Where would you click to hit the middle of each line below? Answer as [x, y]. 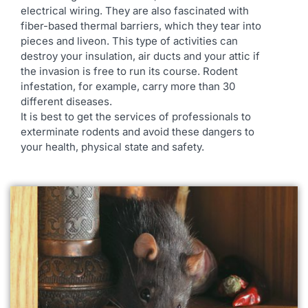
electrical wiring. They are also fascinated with [135, 11]
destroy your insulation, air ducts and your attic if [140, 56]
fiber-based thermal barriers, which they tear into [141, 26]
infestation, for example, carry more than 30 [128, 86]
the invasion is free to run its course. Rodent [129, 71]
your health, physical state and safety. [112, 147]
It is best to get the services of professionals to [136, 117]
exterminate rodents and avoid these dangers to [137, 132]
